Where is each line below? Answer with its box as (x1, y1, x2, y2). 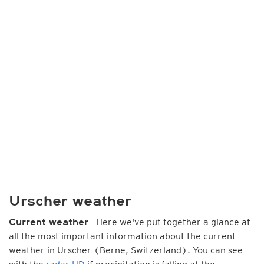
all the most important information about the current (9, 230, 236, 242)
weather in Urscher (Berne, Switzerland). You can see (9, 245, 243, 256)
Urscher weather (9, 193, 131, 209)
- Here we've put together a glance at (88, 216, 250, 227)
